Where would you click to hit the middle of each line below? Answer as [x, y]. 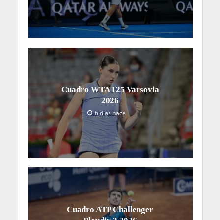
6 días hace [110, 113]
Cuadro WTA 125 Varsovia [110, 90]
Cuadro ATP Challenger [110, 209]
